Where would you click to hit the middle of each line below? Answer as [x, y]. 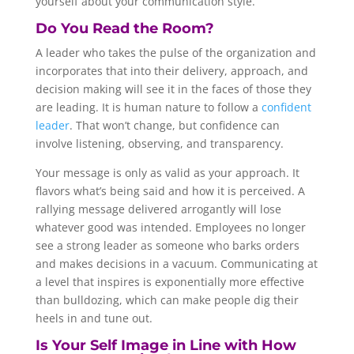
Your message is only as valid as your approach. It [167, 172]
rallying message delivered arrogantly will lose [158, 209]
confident [286, 107]
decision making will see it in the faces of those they [173, 88]
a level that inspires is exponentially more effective [169, 281]
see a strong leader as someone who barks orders [167, 245]
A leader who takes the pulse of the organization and [175, 52]
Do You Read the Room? [124, 28]
